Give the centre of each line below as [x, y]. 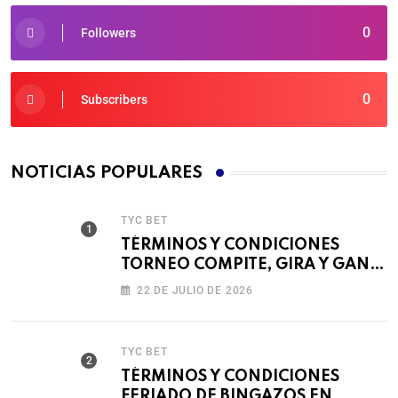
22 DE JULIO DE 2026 [195, 291]
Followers [108, 33]
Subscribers [114, 100]
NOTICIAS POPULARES [107, 173]
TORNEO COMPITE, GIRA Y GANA [251, 265]
